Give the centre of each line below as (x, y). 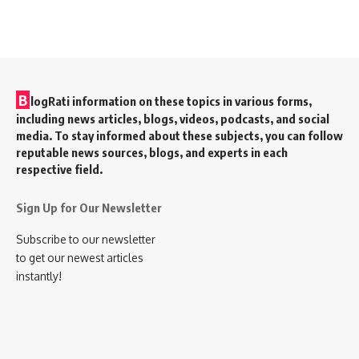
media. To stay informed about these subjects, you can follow (179, 136)
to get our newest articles (80, 258)
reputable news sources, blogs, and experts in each (152, 153)
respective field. (59, 169)
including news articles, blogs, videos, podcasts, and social (173, 119)
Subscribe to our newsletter (86, 240)
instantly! (39, 276)
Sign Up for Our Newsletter (89, 208)
